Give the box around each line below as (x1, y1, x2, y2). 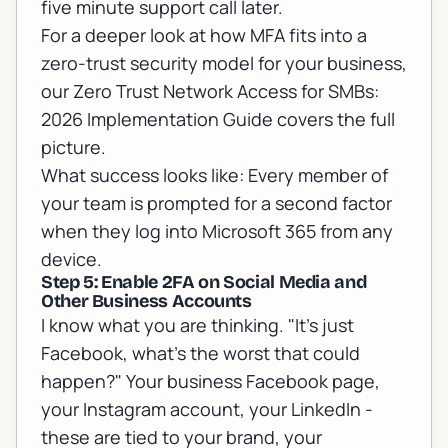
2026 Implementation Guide (41, 107, 273, 132)
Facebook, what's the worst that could (41, 341, 360, 366)
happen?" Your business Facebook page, (41, 369, 380, 394)
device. (41, 247, 102, 272)
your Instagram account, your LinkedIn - (41, 397, 373, 422)
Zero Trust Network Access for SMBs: (73, 79, 379, 104)
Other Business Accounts (41, 290, 252, 313)
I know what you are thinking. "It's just (41, 313, 354, 338)
